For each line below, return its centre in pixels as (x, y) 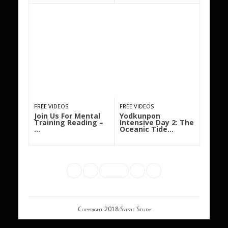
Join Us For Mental (67, 116)
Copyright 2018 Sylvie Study (115, 209)
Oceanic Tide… (147, 129)
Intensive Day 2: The (157, 123)
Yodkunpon (140, 116)
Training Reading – (69, 123)
